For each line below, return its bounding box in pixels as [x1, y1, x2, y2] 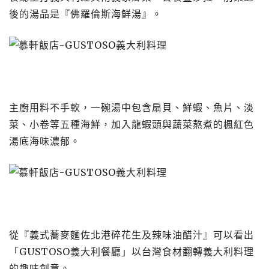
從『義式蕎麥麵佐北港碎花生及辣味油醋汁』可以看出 [9, 229, 254, 241]
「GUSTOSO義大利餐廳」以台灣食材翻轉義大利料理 [9, 246, 254, 258]
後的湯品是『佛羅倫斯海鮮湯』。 [9, 8, 162, 20]
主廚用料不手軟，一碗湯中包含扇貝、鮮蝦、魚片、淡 [9, 101, 254, 113]
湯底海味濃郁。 [9, 135, 80, 147]
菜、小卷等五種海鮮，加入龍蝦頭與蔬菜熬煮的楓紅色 [9, 118, 254, 130]
